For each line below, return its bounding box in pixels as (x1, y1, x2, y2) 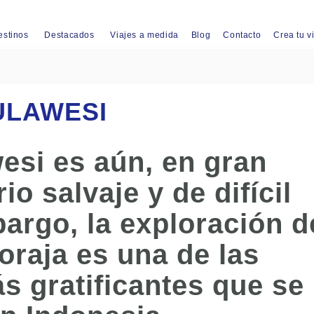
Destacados (44, 30, 95, 40)
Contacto (223, 30, 261, 40)
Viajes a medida (110, 30, 179, 40)
